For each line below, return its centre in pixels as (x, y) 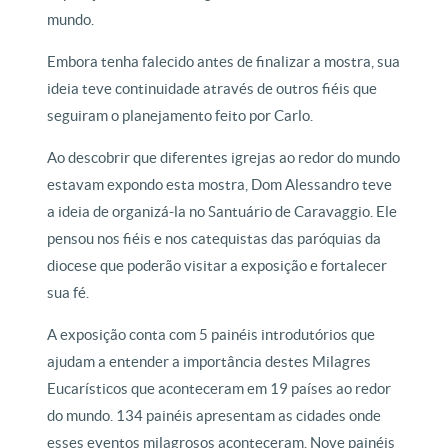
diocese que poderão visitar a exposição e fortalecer (217, 266)
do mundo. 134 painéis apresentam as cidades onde (214, 416)
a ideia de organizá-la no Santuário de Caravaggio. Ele (222, 212)
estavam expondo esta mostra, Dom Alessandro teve (220, 185)
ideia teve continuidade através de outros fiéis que (212, 89)
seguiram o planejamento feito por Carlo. (180, 116)
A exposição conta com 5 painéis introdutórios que (211, 335)
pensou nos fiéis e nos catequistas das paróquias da (214, 239)
